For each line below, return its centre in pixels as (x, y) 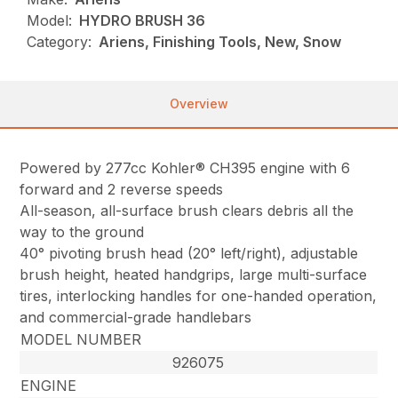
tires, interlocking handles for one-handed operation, (199, 296)
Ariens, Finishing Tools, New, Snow (220, 42)
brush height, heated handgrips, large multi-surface (194, 275)
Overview (199, 104)
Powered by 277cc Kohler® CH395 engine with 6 (185, 168)
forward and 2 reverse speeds (122, 190)
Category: (60, 42)
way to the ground (82, 232)
